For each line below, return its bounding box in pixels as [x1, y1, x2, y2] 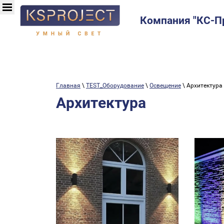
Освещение [149, 81, 181, 89]
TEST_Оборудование [86, 81, 144, 89]
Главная [56, 81, 80, 89]
